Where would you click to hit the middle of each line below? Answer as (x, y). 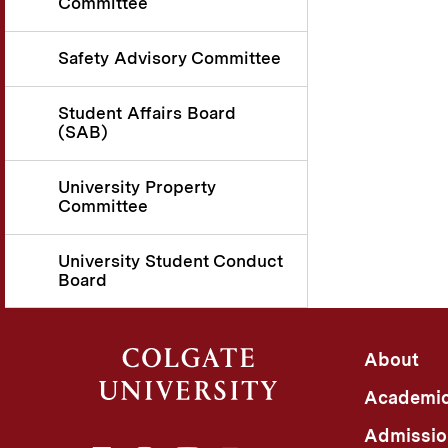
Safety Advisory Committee (169, 58)
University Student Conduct (170, 260)
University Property (137, 186)
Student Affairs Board (147, 113)
